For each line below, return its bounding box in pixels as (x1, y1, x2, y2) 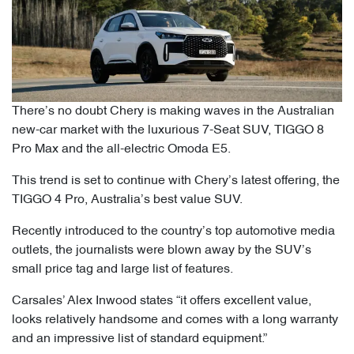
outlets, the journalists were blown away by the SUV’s (12, 244, 311, 258)
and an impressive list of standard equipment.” (12, 333, 267, 346)
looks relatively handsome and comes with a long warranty (12, 314, 338, 327)
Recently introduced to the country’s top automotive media (12, 225, 335, 239)
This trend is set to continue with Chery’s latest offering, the (12, 175, 340, 188)
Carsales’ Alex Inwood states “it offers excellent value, (12, 295, 311, 308)
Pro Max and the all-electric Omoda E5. (12, 143, 231, 156)
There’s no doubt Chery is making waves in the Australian (12, 105, 334, 119)
